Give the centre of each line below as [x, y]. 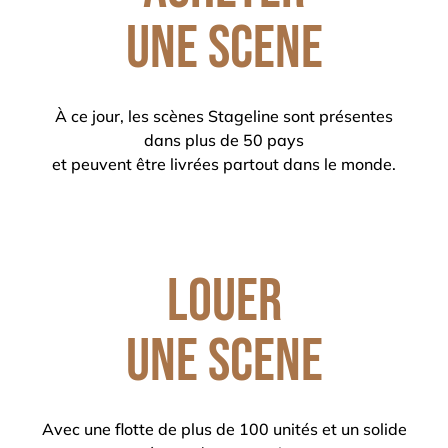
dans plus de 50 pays [224, 140]
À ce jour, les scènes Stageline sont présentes [224, 116]
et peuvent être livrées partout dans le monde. [224, 164]
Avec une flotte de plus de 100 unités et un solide [224, 429]
